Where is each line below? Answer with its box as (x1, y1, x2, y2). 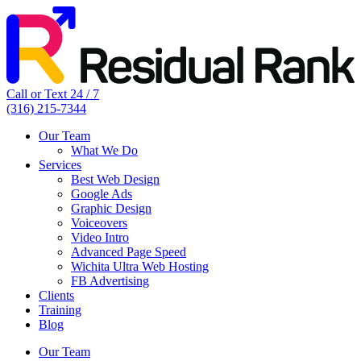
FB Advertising (71, 274, 149, 288)
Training (39, 303, 81, 317)
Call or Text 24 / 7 (6, 87, 99, 102)
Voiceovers (71, 216, 127, 230)
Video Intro (71, 230, 129, 245)
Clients (39, 288, 74, 303)
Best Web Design (71, 172, 160, 187)
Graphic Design (71, 201, 151, 216)
